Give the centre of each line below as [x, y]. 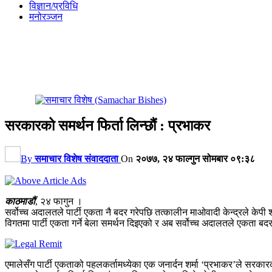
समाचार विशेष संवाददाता [76, 158]
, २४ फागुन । [59, 201]
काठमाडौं [20, 201]
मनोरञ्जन [46, 17]
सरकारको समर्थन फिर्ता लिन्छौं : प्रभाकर [107, 125]
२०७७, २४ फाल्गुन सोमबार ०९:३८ [195, 158]
